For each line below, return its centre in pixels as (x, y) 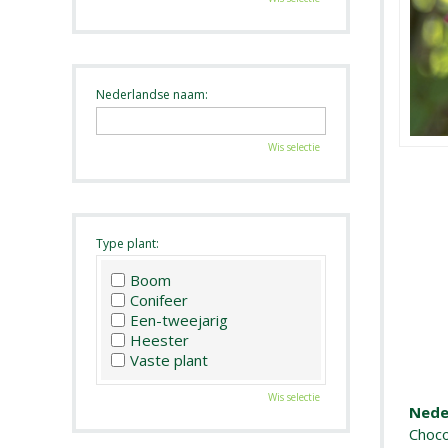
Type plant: (127, 243)
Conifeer (159, 300)
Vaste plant (169, 360)
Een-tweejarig (179, 320)
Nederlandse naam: (152, 94)
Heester (159, 340)
